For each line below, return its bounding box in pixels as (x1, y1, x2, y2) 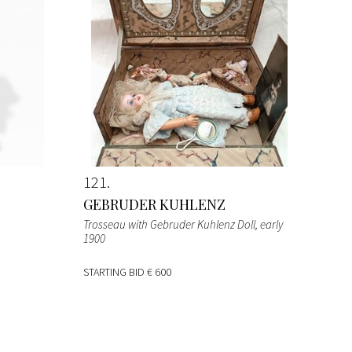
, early (255, 216, 283, 232)
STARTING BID (83, 264, 147, 279)
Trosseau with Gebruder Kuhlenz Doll (83, 216, 255, 232)
